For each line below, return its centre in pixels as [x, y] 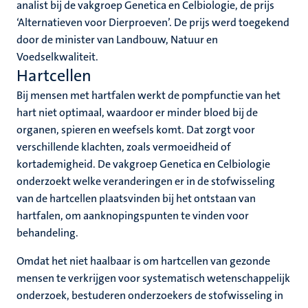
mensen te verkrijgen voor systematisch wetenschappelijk [153, 278]
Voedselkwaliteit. [57, 57]
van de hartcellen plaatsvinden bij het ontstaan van [136, 198]
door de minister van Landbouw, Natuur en [117, 40]
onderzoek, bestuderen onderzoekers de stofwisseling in [150, 295]
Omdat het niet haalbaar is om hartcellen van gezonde [143, 261]
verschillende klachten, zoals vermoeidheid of [124, 147]
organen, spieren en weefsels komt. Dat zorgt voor [136, 130]
